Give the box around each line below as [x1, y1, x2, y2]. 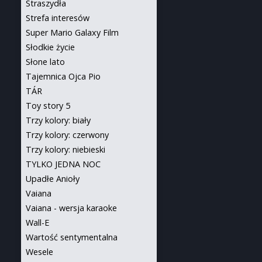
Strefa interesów [26, 12, 89, 23]
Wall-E [26, 217, 49, 228]
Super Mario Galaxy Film [26, 27, 119, 38]
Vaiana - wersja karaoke [26, 202, 117, 213]
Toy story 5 [26, 100, 70, 111]
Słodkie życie [26, 42, 75, 53]
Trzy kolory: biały [26, 115, 91, 126]
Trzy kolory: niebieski [26, 144, 105, 155]
